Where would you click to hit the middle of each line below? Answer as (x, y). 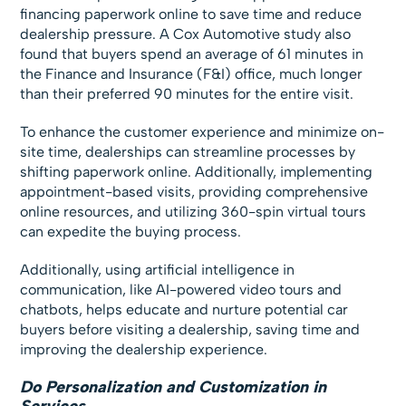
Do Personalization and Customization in (174, 387)
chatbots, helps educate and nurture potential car (184, 309)
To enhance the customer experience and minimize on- (203, 131)
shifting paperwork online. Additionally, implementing (197, 171)
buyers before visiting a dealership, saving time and (190, 329)
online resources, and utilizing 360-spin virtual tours (193, 211)
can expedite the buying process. (131, 231)
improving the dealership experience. (144, 349)
